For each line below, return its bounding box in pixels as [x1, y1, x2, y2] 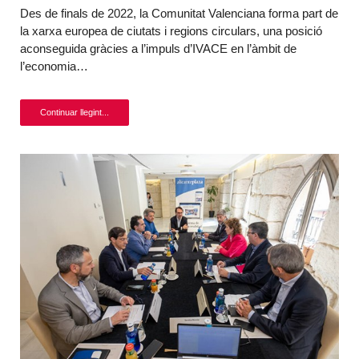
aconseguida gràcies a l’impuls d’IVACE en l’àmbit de [20, 42, 296, 55]
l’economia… [20, 59, 88, 73]
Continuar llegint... [40, 107, 109, 117]
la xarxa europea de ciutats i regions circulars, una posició [20, 24, 322, 38]
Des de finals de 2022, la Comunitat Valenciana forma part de [20, 6, 338, 20]
